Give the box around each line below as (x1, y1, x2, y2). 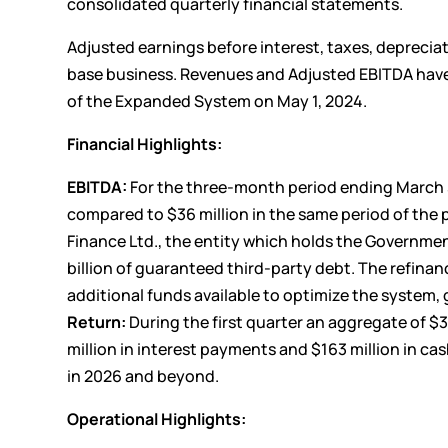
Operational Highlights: (67, 407, 247, 430)
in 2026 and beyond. (67, 364, 220, 387)
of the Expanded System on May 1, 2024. (67, 89, 368, 112)
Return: (67, 310, 127, 333)
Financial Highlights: (67, 132, 223, 155)
